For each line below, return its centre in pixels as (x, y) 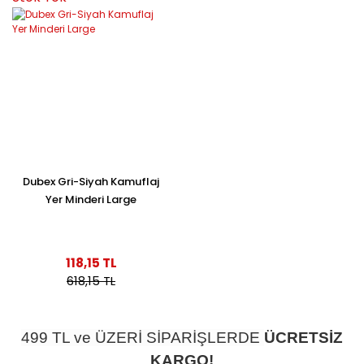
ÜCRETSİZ (303, 337)
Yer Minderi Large (91, 199)
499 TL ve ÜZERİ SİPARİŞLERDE (143, 337)
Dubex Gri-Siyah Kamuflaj (91, 181)
